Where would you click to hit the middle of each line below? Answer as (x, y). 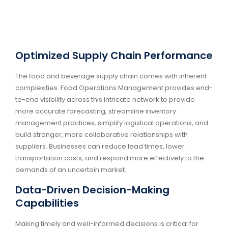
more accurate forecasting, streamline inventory (96, 111)
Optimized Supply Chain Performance (114, 56)
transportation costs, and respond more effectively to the (110, 158)
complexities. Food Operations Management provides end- (114, 88)
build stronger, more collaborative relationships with (102, 135)
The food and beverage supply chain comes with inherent (111, 76)
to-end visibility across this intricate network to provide (105, 100)
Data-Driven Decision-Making (92, 190)
